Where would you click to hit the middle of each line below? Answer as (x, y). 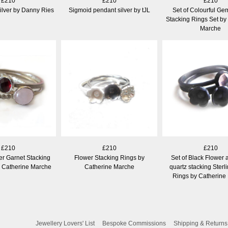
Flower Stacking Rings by (109, 158)
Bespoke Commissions (134, 223)
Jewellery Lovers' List (65, 223)
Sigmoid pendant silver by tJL (109, 10)
